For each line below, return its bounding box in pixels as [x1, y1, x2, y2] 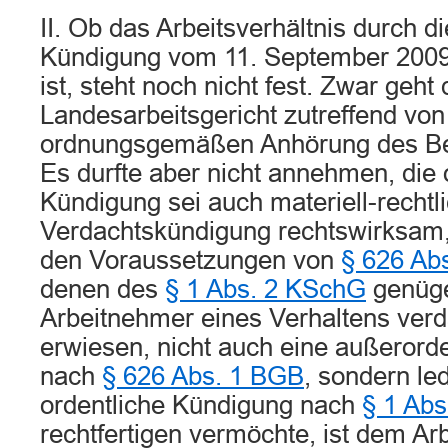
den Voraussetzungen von [40, 246, 341, 274]
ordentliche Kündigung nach [40, 391, 362, 419]
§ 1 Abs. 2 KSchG [165, 275, 366, 303]
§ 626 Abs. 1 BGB [102, 362, 304, 390]
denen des [40, 275, 165, 303]
